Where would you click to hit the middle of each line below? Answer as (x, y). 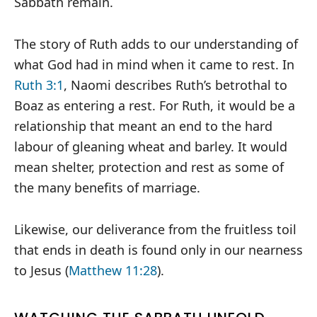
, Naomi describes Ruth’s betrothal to (175, 85)
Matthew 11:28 (113, 271)
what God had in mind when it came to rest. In (154, 65)
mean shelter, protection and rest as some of (149, 167)
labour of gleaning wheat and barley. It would (151, 147)
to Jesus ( (41, 271)
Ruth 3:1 (39, 85)
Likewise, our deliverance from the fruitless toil (155, 230)
